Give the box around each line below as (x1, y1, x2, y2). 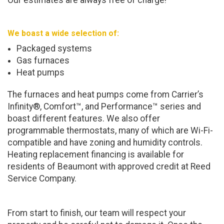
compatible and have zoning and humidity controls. (7, 137, 202, 148)
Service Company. (7, 173, 76, 184)
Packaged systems (16, 43, 92, 54)
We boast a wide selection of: (7, 28, 119, 38)
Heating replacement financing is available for (7, 149, 184, 160)
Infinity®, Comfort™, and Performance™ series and (7, 101, 201, 112)
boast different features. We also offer (7, 113, 160, 124)
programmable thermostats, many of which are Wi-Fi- (7, 125, 213, 136)
